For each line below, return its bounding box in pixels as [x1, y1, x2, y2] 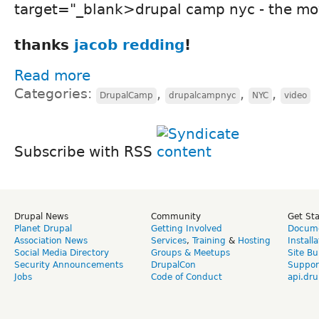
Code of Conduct [151, 271, 222, 282]
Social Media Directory [14, 247, 109, 258]
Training [192, 235, 226, 246]
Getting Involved [151, 223, 222, 234]
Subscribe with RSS [14, 142, 157, 160]
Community [151, 211, 201, 221]
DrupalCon [151, 259, 196, 270]
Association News [14, 235, 88, 246]
